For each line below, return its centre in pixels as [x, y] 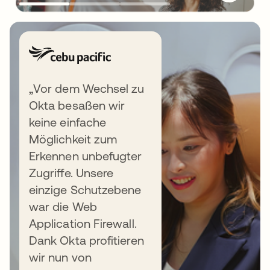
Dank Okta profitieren [86, 240]
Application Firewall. [83, 224]
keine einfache [68, 122]
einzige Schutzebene [85, 190]
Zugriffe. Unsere [71, 173]
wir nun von [60, 257]
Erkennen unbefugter [86, 156]
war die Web [63, 207]
